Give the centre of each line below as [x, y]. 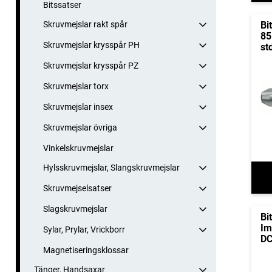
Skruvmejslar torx [76, 87]
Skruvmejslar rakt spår [85, 25]
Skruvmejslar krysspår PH [91, 45]
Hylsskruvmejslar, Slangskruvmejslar [111, 168]
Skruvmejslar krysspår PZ [91, 66]
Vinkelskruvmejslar [78, 148]
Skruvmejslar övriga [80, 128]
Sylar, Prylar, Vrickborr [84, 230]
